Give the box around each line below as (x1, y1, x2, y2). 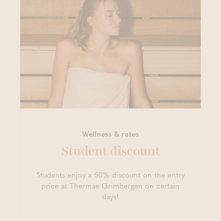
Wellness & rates (82, 128, 139, 139)
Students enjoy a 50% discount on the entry (36, 169, 185, 180)
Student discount (61, 145, 160, 158)
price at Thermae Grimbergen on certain (41, 180, 180, 191)
